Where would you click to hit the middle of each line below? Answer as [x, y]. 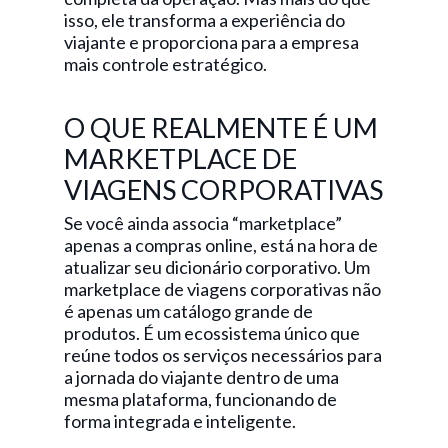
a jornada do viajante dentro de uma [201, 377]
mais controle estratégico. [165, 64]
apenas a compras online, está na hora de [221, 245]
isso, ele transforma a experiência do [204, 20]
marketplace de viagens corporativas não [222, 289]
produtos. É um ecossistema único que [212, 333]
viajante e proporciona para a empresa [211, 42]
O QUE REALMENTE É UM [221, 127]
